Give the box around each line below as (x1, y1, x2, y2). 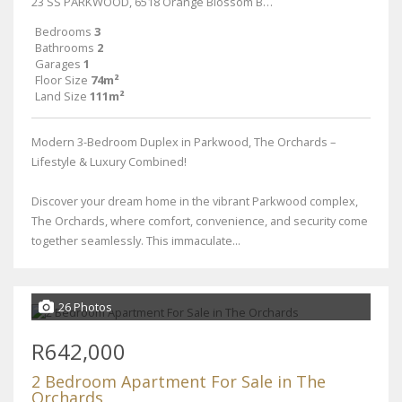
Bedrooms (35, 23, 92, 39)
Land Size (35, 88, 87, 104)
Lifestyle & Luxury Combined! (31, 153, 187, 170)
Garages (35, 56, 81, 72)
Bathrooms (35, 39, 94, 56)
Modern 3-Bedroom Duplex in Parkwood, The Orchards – (31, 134, 336, 150)
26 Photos (58, 299, 112, 315)
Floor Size (35, 72, 88, 88)
